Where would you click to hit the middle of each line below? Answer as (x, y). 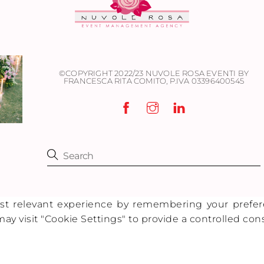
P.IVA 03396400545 (207, 81)
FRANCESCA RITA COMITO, (116, 81)
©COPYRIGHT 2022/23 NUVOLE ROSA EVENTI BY (154, 73)
